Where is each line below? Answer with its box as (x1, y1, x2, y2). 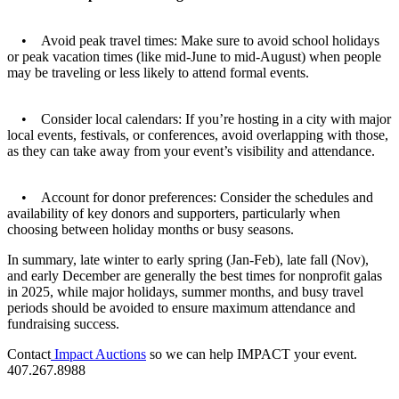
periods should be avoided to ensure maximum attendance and (7, 299, 355, 315)
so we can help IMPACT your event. (146, 346, 357, 362)
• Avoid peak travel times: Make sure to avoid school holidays (7, 32, 379, 48)
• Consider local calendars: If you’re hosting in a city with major (7, 110, 391, 126)
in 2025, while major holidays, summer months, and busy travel (7, 283, 363, 299)
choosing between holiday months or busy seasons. (7, 221, 294, 237)
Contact (7, 346, 51, 362)
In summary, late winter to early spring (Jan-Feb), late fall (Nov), (7, 251, 369, 267)
